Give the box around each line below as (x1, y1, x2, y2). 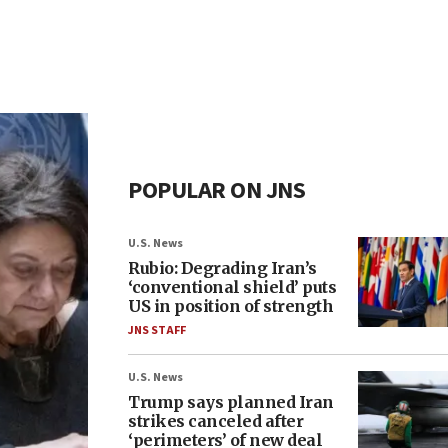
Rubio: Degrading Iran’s (128, 258, 317, 278)
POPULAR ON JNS (128, 173, 305, 208)
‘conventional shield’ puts (128, 277, 336, 297)
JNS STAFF (128, 322, 186, 339)
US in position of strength (128, 296, 333, 316)
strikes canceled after (128, 411, 303, 431)
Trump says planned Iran (128, 392, 334, 412)
